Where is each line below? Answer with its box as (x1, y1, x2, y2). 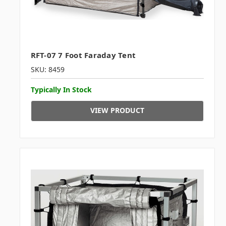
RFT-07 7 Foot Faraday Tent (30, 50, 136, 61)
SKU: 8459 (30, 65, 65, 75)
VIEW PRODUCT (90, 105, 144, 116)
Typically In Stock (30, 85, 92, 95)
